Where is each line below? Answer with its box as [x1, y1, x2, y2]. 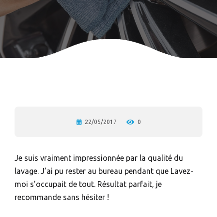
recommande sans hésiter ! [15, 193, 109, 201]
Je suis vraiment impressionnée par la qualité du [15, 154, 183, 162]
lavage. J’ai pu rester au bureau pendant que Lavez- [15, 167, 193, 175]
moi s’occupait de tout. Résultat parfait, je [15, 180, 162, 188]
